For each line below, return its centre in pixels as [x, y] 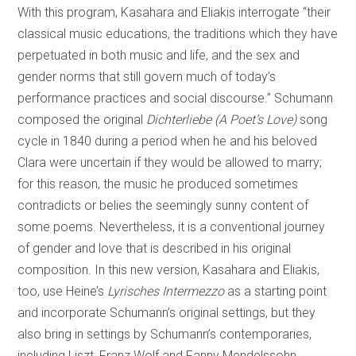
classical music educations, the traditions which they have [178, 34]
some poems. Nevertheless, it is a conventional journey [172, 227]
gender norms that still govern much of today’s [147, 77]
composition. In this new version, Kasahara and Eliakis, [169, 270]
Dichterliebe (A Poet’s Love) [222, 120]
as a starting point [276, 292]
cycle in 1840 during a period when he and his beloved [168, 141]
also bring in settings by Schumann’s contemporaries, [165, 335]
